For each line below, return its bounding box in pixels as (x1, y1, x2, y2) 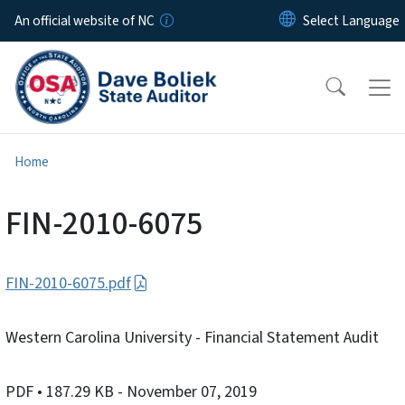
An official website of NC (14, 11, 155, 31)
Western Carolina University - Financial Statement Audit (5, 326, 379, 350)
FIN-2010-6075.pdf (5, 272, 131, 296)
